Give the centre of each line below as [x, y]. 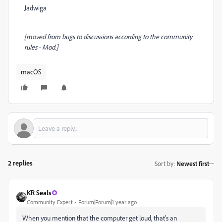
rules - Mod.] [41, 47]
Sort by [164, 163]
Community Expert [50, 202]
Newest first [193, 163]
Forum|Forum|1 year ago [108, 202]
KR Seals [39, 193]
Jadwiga [35, 8]
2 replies [20, 163]
